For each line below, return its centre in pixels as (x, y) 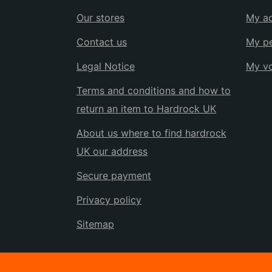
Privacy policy (109, 200)
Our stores (100, 18)
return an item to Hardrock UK (146, 109)
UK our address (112, 151)
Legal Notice (106, 66)
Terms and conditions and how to (154, 90)
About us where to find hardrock (151, 133)
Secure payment (114, 175)
